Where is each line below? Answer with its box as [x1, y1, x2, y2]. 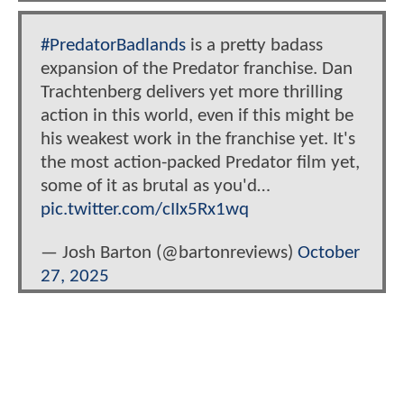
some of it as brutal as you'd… [41, 177, 271, 197]
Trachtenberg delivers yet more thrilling [41, 83, 343, 103]
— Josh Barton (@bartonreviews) [41, 243, 298, 262]
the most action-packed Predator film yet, [41, 153, 360, 173]
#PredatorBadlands [41, 36, 186, 56]
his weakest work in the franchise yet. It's [41, 130, 355, 150]
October [298, 243, 360, 262]
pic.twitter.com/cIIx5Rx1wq [41, 200, 249, 220]
